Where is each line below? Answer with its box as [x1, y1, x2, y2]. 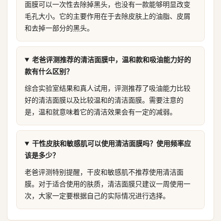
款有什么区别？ [25, 67, 73, 75]
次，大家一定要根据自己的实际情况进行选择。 [25, 191, 170, 200]
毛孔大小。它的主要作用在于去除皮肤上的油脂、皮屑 [25, 12, 190, 20]
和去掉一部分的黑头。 [25, 24, 94, 32]
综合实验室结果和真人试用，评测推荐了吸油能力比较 [25, 84, 190, 92]
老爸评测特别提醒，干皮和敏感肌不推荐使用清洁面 [25, 168, 184, 176]
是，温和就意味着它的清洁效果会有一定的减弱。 [25, 108, 177, 116]
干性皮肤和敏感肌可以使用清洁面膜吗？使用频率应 [32, 139, 191, 147]
